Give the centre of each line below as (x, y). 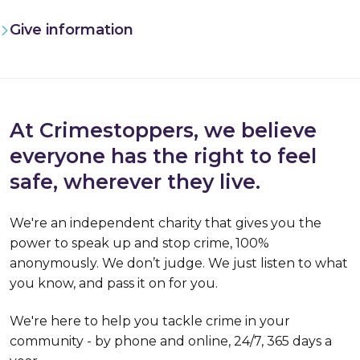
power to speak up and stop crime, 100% (139, 243)
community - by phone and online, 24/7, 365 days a (171, 342)
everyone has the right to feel (163, 156)
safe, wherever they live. (135, 182)
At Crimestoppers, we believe (163, 131)
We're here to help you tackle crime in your (150, 321)
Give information (72, 30)
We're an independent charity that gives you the (166, 223)
